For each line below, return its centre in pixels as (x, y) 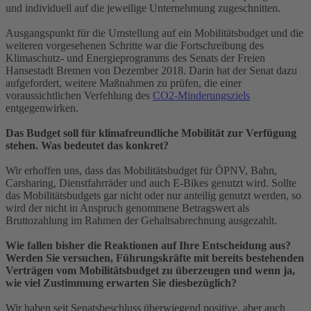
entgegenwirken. (42, 108)
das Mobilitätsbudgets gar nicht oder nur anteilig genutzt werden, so (153, 195)
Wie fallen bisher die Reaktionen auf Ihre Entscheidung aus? (148, 245)
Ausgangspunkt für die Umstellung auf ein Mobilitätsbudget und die (154, 33)
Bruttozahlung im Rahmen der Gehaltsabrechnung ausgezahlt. (141, 220)
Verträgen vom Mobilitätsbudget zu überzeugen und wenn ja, (150, 270)
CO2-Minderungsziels (201, 95)
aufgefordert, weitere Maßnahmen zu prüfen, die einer (124, 83)
